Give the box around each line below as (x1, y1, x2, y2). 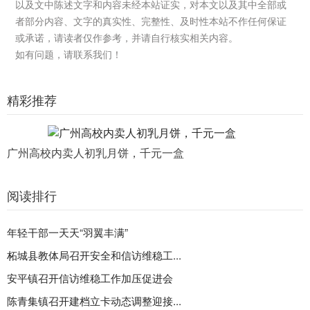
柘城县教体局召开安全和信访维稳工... (7, 248, 181, 262)
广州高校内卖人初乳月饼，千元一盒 (7, 145, 184, 161)
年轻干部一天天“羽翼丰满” (7, 225, 128, 239)
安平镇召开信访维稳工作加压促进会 (7, 271, 173, 285)
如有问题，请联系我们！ (15, 47, 122, 61)
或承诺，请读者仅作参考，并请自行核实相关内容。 (15, 30, 238, 44)
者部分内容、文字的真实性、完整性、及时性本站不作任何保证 (15, 14, 286, 28)
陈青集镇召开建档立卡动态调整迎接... (7, 293, 181, 308)
